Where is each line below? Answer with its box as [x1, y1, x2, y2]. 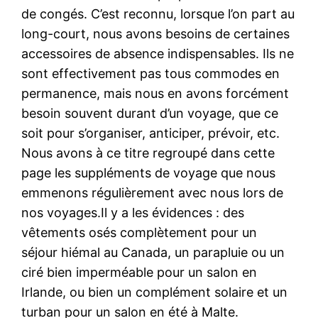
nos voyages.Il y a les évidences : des [21, 204, 245, 220]
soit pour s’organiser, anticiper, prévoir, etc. [21, 125, 280, 141]
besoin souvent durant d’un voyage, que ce [21, 105, 279, 121]
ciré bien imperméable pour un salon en [21, 264, 258, 280]
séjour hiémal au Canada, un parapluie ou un [21, 244, 285, 260]
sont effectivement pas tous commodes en [21, 65, 280, 81]
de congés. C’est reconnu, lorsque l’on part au [21, 6, 295, 21]
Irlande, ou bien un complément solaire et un [21, 284, 288, 300]
